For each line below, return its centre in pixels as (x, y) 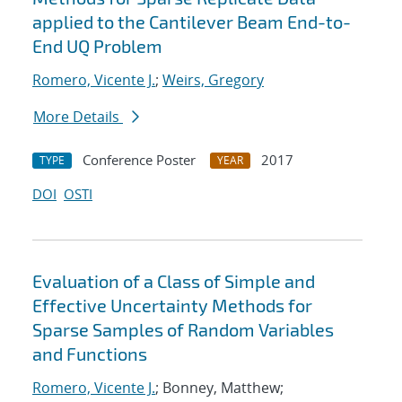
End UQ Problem (97, 46)
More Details (78, 117)
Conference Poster (139, 160)
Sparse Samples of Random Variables (183, 330)
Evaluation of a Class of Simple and (174, 281)
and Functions (90, 354)
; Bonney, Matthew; (219, 388)
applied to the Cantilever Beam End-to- (192, 22)
